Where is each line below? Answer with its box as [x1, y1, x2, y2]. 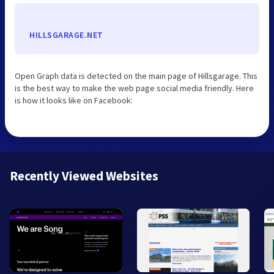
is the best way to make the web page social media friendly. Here [15, 83, 254, 94]
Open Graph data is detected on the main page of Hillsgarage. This [15, 70, 257, 82]
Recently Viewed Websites [10, 168, 158, 185]
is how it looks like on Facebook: [15, 95, 133, 106]
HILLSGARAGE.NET [29, 29, 103, 41]
